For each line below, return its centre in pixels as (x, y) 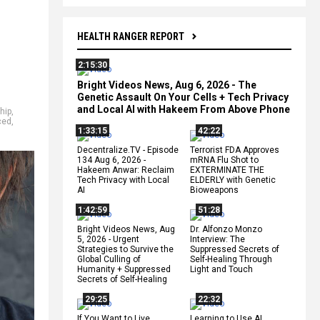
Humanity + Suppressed (124, 269)
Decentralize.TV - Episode (128, 150)
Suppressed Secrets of (235, 249)
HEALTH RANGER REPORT (131, 36)
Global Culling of (109, 259)
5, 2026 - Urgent (108, 239)
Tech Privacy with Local (123, 180)
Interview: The (217, 239)
